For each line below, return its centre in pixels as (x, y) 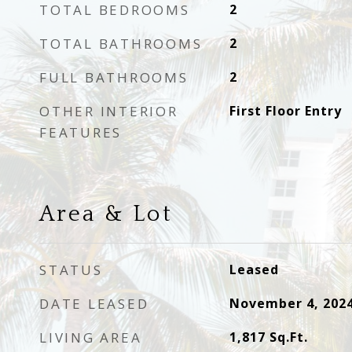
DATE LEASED (94, 304)
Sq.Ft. (288, 337)
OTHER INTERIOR (109, 111)
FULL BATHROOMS (114, 77)
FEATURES (81, 132)
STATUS (71, 270)
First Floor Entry (285, 111)
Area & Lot (106, 214)
